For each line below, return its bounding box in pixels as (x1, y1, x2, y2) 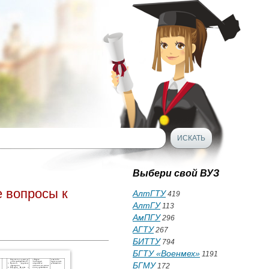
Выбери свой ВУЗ (133, 168, 219, 178)
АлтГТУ (133, 189, 166, 198)
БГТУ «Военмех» (133, 249, 200, 258)
